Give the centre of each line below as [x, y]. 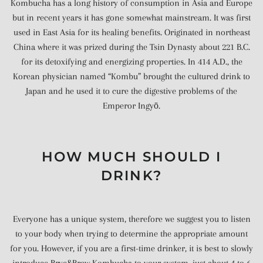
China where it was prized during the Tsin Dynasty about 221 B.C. [131, 47]
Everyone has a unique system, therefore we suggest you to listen [131, 219]
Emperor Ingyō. [131, 106]
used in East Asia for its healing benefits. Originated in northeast [131, 32]
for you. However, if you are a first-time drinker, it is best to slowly [131, 248]
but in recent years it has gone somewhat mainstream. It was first [131, 18]
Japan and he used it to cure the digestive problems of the [131, 91]
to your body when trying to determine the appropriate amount [131, 233]
